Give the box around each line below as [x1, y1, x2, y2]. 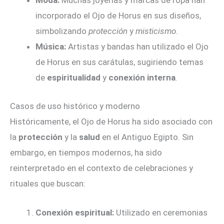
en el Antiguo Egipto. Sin [100, 131, 193, 142]
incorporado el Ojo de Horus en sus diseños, [35, 10, 201, 20]
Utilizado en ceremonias [114, 207, 207, 217]
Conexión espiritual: [35, 207, 114, 217]
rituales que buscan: [10, 178, 85, 188]
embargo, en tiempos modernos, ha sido [10, 147, 162, 157]
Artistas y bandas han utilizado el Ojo [66, 41, 208, 51]
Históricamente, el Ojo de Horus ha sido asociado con [10, 116, 212, 126]
